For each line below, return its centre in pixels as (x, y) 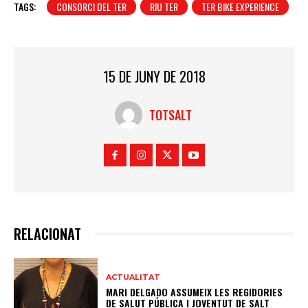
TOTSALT (170, 114)
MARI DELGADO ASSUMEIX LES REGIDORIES (195, 291)
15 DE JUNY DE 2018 (154, 77)
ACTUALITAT (133, 277)
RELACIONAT (47, 233)
